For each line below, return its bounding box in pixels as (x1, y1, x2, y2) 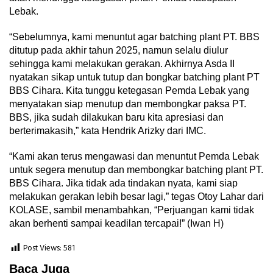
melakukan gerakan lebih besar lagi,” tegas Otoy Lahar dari (9, 191, 264, 202)
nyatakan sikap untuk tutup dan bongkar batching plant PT (9, 72, 260, 83)
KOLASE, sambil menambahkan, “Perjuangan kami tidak (9, 205, 254, 216)
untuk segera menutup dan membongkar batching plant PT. (9, 165, 263, 175)
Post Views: (23, 242, 62, 255)
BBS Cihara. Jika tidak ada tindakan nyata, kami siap (9, 178, 238, 189)
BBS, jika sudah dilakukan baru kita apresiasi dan (9, 112, 224, 123)
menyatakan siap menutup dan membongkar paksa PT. (9, 99, 246, 110)
